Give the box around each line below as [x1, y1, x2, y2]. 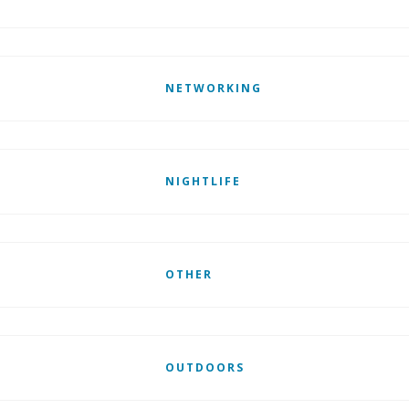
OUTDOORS [164, 360, 245, 375]
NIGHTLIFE [164, 173, 241, 189]
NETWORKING [164, 80, 262, 96]
